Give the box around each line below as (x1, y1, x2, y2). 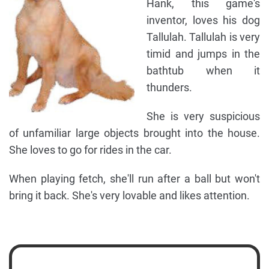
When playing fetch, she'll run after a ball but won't (9, 172, 260, 186)
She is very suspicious (147, 110, 260, 123)
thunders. (147, 81, 192, 94)
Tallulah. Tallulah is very (147, 31, 260, 44)
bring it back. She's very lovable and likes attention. (9, 189, 250, 202)
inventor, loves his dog (147, 14, 260, 27)
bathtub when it (147, 64, 260, 77)
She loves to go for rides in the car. (9, 144, 172, 157)
